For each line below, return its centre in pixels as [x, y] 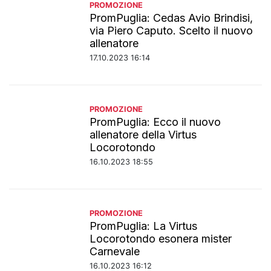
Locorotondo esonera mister [161, 238]
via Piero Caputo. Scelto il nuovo [171, 30]
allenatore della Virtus [143, 134]
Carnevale [115, 251]
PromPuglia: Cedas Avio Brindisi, [171, 18]
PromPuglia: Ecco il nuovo [155, 122]
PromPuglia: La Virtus [144, 226]
